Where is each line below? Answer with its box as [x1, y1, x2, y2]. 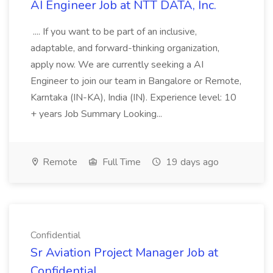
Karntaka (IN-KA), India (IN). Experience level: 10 [30, 91, 236, 104]
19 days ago [163, 155, 219, 169]
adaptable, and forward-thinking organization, [30, 41, 219, 55]
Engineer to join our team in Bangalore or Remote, [30, 74, 241, 88]
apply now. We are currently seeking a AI [30, 58, 204, 71]
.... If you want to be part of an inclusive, [30, 25, 197, 38]
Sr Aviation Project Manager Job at [30, 244, 218, 261]
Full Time [100, 155, 141, 169]
